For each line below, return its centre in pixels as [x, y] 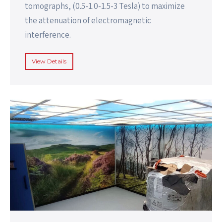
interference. [48, 35]
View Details [49, 61]
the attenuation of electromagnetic [88, 21]
